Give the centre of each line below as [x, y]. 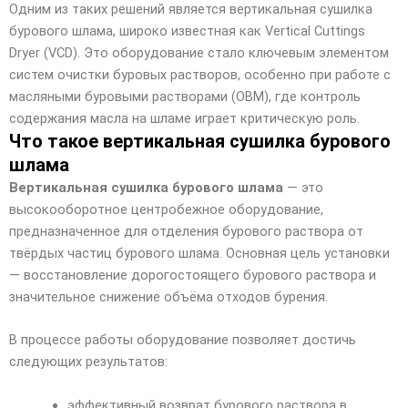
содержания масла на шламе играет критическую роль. [184, 118]
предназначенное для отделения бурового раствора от [186, 231]
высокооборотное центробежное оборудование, [166, 209]
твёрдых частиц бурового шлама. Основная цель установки [199, 253]
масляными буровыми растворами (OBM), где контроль [185, 96]
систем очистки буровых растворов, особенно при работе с [200, 74]
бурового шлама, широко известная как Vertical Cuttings [187, 31]
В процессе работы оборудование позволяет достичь [183, 340]
